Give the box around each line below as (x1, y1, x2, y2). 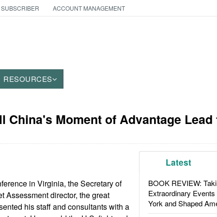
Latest (166, 156, 192, 168)
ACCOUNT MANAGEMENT (52, 4, 125, 12)
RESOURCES (3, 74, 52, 84)
